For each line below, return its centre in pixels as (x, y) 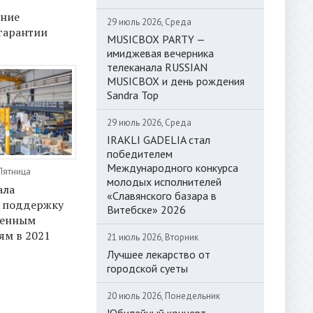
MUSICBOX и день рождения (176, 81)
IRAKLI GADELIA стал (159, 139)
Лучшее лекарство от (159, 254)
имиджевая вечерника (160, 53)
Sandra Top (133, 95)
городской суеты (147, 268)
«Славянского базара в (162, 195)
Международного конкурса (173, 167)
